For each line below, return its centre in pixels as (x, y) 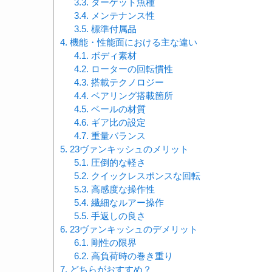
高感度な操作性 (121, 189)
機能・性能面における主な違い (132, 42)
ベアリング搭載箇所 (131, 96)
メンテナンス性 (121, 16)
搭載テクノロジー (126, 83)
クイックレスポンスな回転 (144, 176)
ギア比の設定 (117, 123)
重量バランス (117, 136)
